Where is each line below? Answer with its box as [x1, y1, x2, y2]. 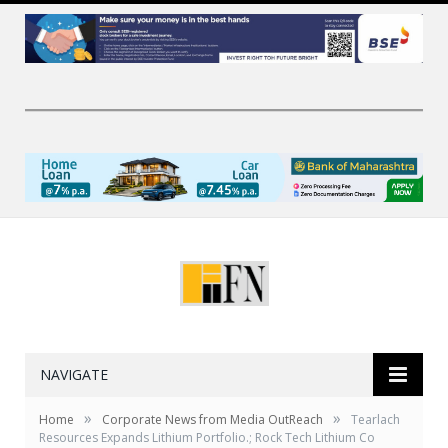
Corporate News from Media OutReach [102, 411, 323, 429]
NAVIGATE [40, 365, 108, 385]
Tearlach [351, 411, 400, 429]
